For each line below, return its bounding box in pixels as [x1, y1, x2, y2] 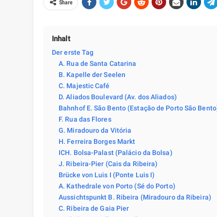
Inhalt [52, 34, 70, 44]
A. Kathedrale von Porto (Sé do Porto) [59, 182, 175, 190]
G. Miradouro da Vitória [59, 126, 132, 135]
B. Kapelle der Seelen [59, 71, 126, 79]
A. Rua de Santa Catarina [59, 60, 137, 68]
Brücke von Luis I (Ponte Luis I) [59, 171, 155, 179]
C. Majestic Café [59, 82, 110, 90]
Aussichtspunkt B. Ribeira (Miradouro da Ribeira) [59, 193, 211, 201]
